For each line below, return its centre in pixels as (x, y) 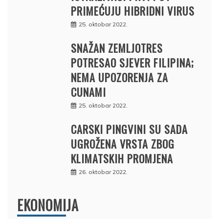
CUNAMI (88, 92)
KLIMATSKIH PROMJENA (122, 158)
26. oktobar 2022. (103, 172)
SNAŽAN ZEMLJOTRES (117, 48)
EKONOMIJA (48, 205)
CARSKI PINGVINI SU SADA (129, 129)
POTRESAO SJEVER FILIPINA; (132, 62)
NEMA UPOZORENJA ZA (120, 77)
